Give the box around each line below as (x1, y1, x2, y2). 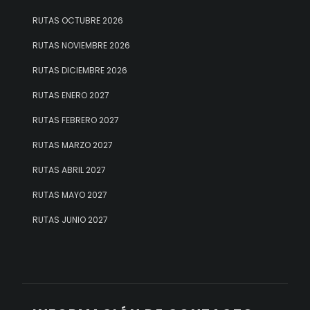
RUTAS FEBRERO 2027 (33, 113, 119, 126)
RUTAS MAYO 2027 (33, 188, 107, 201)
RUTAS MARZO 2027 (33, 138, 113, 151)
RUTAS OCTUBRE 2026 (33, 14, 123, 26)
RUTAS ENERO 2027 (33, 89, 109, 101)
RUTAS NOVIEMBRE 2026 (33, 39, 130, 51)
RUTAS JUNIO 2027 (33, 213, 108, 226)
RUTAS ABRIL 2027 (33, 163, 106, 176)
